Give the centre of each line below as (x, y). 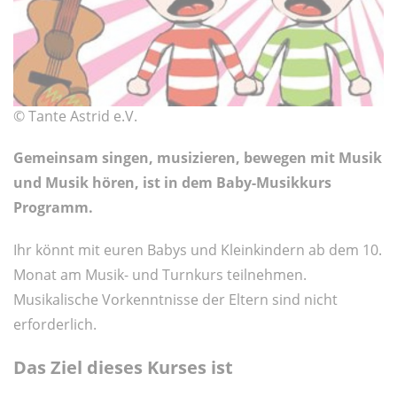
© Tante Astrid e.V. (75, 116)
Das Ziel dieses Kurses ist (123, 367)
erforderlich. (58, 324)
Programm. (53, 207)
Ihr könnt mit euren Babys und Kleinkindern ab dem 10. (198, 249)
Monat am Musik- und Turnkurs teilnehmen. (160, 274)
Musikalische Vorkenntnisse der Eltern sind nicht (175, 299)
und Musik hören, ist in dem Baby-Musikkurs (172, 182)
